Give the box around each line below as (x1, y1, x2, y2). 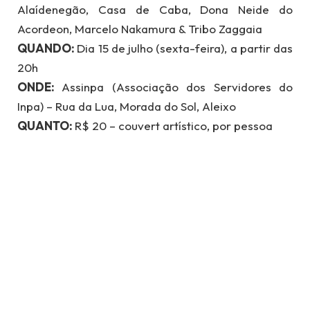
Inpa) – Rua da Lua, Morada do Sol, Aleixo (17, 98, 236, 113)
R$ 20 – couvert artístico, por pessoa (75, 118, 273, 133)
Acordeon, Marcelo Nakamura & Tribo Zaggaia (17, 21, 262, 36)
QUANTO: (17, 118, 75, 133)
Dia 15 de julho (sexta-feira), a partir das (77, 40, 293, 55)
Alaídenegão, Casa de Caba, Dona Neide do (17, 1, 293, 17)
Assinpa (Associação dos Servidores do (62, 79, 293, 94)
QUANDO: (17, 40, 77, 55)
